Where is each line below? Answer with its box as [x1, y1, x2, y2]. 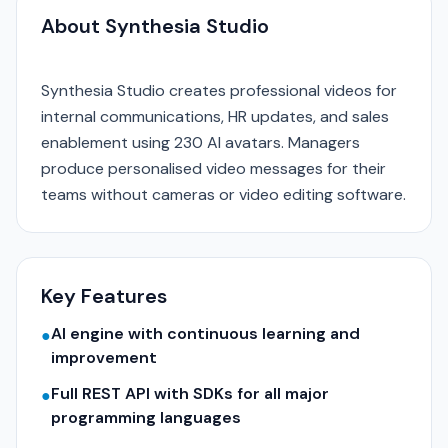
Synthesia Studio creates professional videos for [41, 80, 397, 101]
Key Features [41, 283, 167, 309]
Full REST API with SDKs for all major [51, 383, 329, 404]
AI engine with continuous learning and [51, 323, 360, 344]
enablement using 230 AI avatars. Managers [41, 132, 360, 153]
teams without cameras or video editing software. [41, 184, 406, 205]
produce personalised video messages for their [41, 158, 386, 179]
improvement [51, 347, 157, 368]
